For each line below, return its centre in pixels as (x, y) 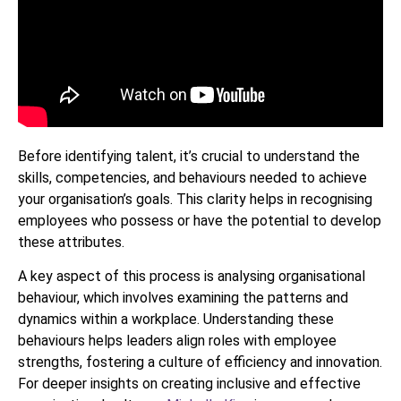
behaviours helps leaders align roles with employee (177, 341)
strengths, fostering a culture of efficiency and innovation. (200, 363)
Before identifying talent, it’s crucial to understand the (189, 157)
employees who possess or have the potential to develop (200, 221)
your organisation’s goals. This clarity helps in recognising (195, 200)
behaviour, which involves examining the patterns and (183, 298)
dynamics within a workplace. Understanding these (176, 320)
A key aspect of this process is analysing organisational (192, 277)
